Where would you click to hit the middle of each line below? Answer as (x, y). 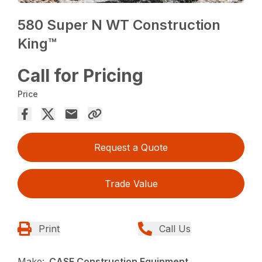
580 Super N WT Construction (119, 25)
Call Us (175, 228)
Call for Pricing (81, 75)
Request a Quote (131, 147)
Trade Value (131, 183)
